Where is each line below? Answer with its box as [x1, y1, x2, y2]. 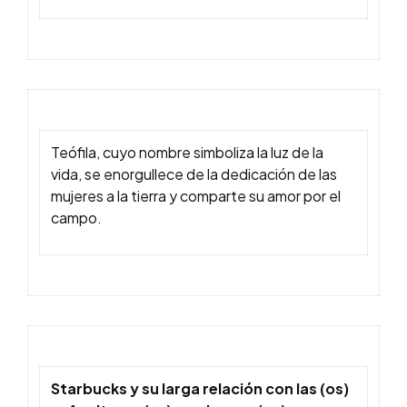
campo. [51, 208, 102, 228]
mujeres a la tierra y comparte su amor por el [51, 186, 341, 206]
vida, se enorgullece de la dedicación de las [51, 164, 337, 184]
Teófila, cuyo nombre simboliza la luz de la [51, 143, 323, 163]
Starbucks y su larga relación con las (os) [51, 379, 349, 399]
